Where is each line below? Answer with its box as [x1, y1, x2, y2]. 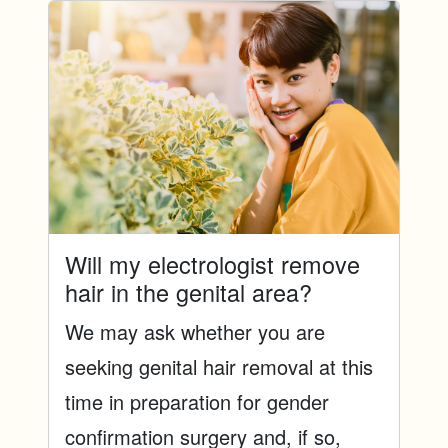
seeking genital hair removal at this [65, 352, 373, 382]
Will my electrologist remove [65, 247, 360, 282]
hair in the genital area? [65, 275, 312, 310]
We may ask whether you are [65, 317, 325, 347]
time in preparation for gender [65, 387, 329, 417]
